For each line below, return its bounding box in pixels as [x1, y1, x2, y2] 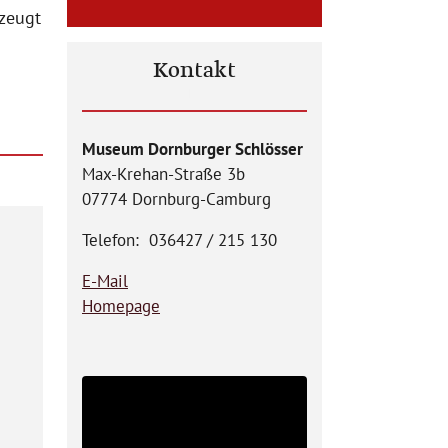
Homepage [82, 295, 160, 317]
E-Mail [82, 270, 128, 292]
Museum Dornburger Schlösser [82, 138, 303, 160]
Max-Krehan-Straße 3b [82, 163, 245, 185]
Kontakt [153, 55, 236, 87]
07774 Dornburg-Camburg [82, 188, 271, 210]
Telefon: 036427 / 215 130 [82, 229, 277, 251]
